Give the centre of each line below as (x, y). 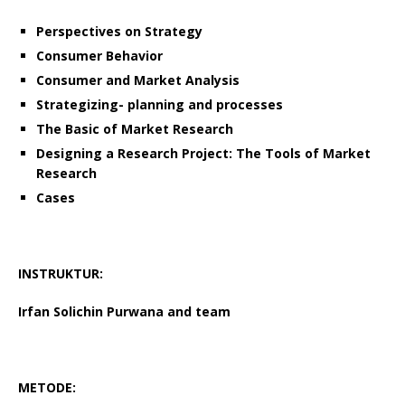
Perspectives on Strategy (119, 31)
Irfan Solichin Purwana (93, 311)
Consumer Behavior (99, 55)
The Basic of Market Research (135, 128)
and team (199, 311)
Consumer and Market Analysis (138, 80)
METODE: (47, 387)
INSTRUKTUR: (61, 273)
